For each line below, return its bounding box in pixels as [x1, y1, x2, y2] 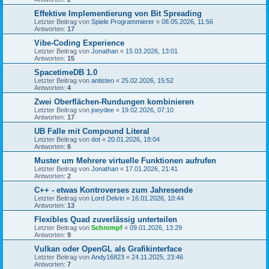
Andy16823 [91, 253, 124, 261]
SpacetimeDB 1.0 [34, 68, 97, 77]
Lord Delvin [91, 195, 124, 202]
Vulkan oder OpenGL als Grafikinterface [34, 244, 182, 253]
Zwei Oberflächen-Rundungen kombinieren [34, 97, 194, 106]
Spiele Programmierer [91, 18, 154, 25]
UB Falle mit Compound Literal [34, 127, 150, 136]
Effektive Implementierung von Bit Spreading [34, 9, 202, 18]
